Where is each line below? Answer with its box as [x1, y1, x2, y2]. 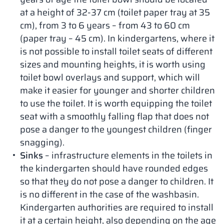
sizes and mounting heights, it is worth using [20, 57, 205, 71]
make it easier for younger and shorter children [20, 83, 215, 97]
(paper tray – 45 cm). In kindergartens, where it [20, 31, 214, 45]
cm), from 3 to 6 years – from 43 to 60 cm [20, 18, 190, 32]
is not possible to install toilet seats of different [20, 44, 212, 58]
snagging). [20, 135, 64, 149]
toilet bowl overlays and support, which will [20, 70, 200, 84]
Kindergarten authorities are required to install [20, 200, 213, 214]
